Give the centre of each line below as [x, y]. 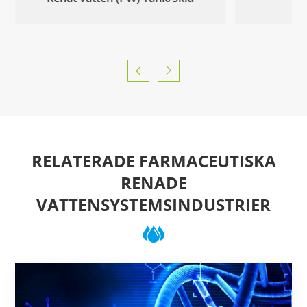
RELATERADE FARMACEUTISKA [153, 160]
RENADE [153, 182]
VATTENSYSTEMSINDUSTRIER [153, 204]
